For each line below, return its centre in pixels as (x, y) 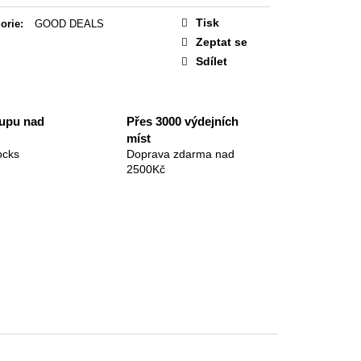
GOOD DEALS (69, 23)
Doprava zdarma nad (181, 154)
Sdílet (212, 61)
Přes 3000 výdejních (183, 122)
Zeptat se (222, 41)
